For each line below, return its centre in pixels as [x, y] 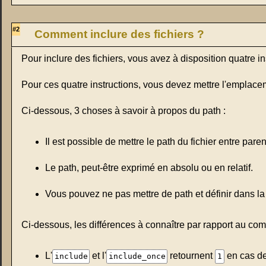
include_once [137, 256]
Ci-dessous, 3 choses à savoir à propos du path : [123, 110]
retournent [191, 255]
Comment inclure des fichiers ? [120, 34]
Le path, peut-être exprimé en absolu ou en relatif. [149, 167]
